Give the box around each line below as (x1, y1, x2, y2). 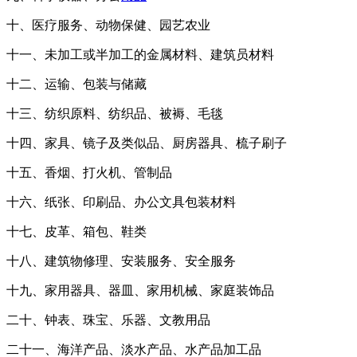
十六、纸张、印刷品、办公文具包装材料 (6, 194, 236, 209)
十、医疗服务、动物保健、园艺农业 (6, 18, 210, 32)
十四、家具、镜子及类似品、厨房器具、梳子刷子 (6, 135, 287, 150)
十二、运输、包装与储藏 (6, 76, 147, 91)
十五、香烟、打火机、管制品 (6, 165, 172, 179)
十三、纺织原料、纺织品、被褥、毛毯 (6, 106, 223, 120)
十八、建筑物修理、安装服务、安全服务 (6, 253, 236, 268)
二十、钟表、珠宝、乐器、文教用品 (6, 312, 210, 327)
